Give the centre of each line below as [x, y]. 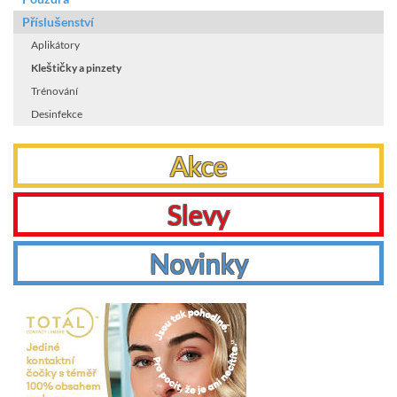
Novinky [198, 264]
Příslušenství [58, 22]
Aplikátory [55, 45]
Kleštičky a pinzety [76, 68]
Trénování [54, 91]
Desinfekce [57, 114]
